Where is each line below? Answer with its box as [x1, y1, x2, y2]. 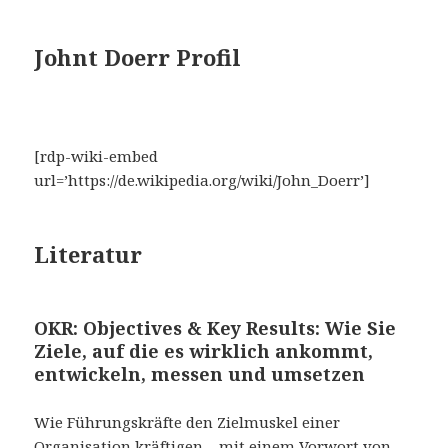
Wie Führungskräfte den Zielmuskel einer [34, 411, 341, 432]
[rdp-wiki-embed [34, 145, 159, 166]
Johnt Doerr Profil [34, 41, 242, 72]
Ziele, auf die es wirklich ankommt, [34, 338, 374, 363]
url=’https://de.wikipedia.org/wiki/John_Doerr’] [34, 169, 371, 190]
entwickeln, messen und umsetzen [34, 361, 366, 386]
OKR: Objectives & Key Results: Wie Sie [34, 315, 397, 340]
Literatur [34, 238, 143, 269]
